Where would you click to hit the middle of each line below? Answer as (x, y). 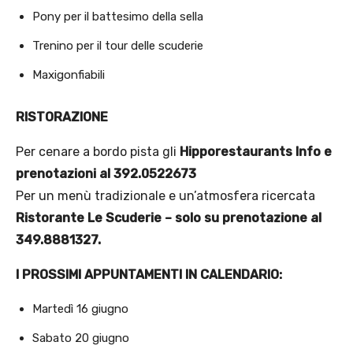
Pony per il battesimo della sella (118, 17)
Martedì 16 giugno (80, 309)
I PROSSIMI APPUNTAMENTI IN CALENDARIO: (149, 275)
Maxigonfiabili (69, 75)
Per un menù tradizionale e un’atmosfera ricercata (165, 196)
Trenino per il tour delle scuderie (118, 46)
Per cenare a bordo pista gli (98, 152)
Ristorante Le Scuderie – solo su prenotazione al (169, 218)
